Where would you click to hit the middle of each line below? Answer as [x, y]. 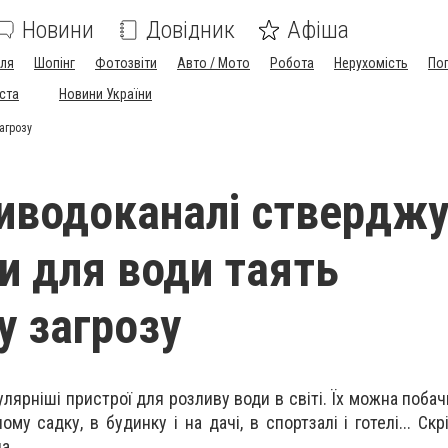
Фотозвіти [126, 63]
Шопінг [54, 63]
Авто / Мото [213, 63]
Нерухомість [371, 63]
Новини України [105, 94]
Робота [292, 63]
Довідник [190, 30]
